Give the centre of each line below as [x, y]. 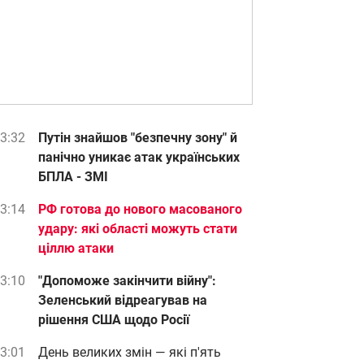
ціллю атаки [76, 248]
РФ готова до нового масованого [140, 209]
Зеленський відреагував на [123, 300]
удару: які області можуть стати [138, 229]
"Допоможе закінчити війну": [127, 281]
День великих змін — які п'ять [130, 352]
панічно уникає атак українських [139, 157]
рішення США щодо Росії [114, 320]
